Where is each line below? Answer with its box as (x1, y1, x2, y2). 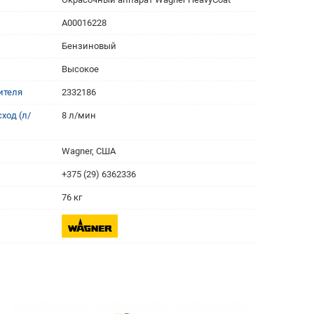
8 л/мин (61, 110, 96, 121)
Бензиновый (61, 41, 116, 51)
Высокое (61, 64, 99, 74)
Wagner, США (61, 146, 116, 156)
